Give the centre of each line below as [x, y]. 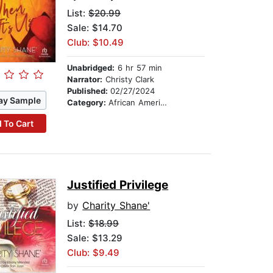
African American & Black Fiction [135, 103]
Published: [89, 91]
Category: [88, 103]
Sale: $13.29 [95, 238]
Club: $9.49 [94, 253]
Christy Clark [129, 80]
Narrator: [85, 80]
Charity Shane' [116, 206]
